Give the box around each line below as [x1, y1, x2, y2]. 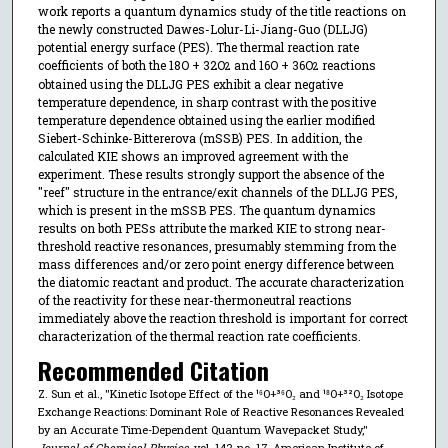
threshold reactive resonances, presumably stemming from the [37, 237, 396, 254]
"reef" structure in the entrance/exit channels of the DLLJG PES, [37, 183, 398, 200]
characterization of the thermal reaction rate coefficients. [37, 327, 361, 344]
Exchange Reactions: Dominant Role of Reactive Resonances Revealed [37, 404, 404, 420]
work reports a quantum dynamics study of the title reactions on [37, 2, 406, 19]
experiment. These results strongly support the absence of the [37, 165, 384, 182]
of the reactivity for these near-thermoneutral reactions [37, 291, 352, 308]
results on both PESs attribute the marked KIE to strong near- [37, 219, 386, 236]
